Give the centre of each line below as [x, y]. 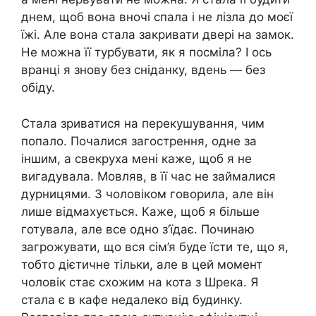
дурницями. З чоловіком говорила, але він [147, 194]
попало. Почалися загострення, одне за [139, 141]
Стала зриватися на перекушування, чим [143, 123]
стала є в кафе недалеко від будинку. [132, 299]
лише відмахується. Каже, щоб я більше [140, 211]
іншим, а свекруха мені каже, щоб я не [136, 158]
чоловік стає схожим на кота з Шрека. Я [140, 282]
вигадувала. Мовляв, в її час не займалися [148, 176]
